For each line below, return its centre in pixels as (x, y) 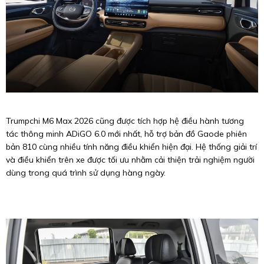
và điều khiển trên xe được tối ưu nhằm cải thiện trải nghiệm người (130, 159)
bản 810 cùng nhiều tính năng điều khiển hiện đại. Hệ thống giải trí (131, 146)
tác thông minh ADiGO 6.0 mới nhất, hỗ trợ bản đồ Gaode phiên (126, 133)
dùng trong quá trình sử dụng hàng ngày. (86, 172)
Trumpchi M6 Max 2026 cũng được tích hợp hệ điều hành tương (125, 121)
